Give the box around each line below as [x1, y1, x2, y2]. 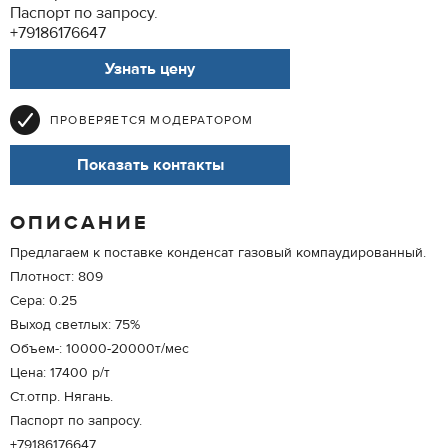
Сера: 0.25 [10, 292, 77, 310]
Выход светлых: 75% [10, 316, 140, 334]
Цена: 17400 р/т [10, 364, 110, 382]
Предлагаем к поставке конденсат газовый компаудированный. [10, 244, 426, 262]
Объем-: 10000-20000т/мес [10, 340, 189, 358]
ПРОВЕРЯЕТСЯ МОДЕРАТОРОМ [50, 112, 254, 128]
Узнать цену [105, 59, 195, 79]
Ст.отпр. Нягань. [10, 388, 113, 406]
